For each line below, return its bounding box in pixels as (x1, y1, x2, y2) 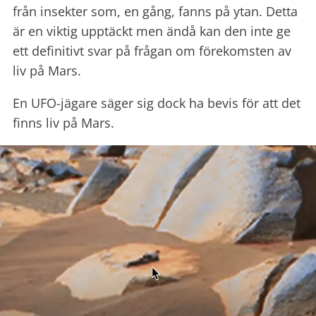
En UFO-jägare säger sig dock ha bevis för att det (13, 94, 300, 111)
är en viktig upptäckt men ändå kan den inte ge (13, 22, 291, 39)
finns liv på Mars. (13, 114, 114, 131)
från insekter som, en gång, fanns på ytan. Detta (13, 2, 298, 20)
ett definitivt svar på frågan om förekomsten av (13, 42, 291, 59)
